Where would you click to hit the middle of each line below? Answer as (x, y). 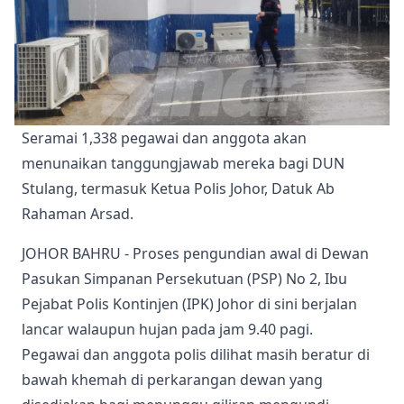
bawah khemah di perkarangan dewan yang (172, 379)
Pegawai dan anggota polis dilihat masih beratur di (196, 354)
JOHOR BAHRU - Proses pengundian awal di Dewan (195, 253)
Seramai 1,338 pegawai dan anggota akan (164, 138)
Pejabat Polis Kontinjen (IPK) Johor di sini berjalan (189, 303)
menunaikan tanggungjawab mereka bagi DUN (183, 163)
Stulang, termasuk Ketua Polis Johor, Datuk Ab (178, 188)
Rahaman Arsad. (79, 213)
